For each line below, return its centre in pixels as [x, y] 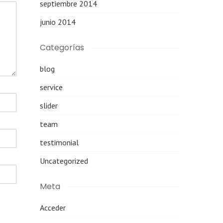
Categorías [62, 48]
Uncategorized [64, 161]
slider [49, 106]
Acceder [53, 208]
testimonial [59, 142]
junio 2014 [58, 22]
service [52, 87]
